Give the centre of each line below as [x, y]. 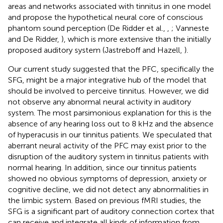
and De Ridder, [35, 39]
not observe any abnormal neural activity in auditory [100, 102]
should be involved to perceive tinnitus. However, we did [108, 91]
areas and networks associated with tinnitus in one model [110, 6]
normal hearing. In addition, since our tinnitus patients [102, 168]
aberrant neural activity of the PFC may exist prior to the [107, 146]
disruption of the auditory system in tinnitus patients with [108, 157]
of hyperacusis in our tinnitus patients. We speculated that [110, 135]
